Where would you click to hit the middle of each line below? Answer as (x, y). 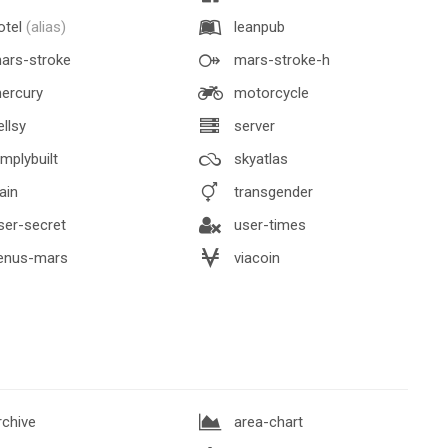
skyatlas (259, 158)
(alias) (46, 26)
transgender (271, 191)
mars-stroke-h (280, 59)
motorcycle (269, 92)
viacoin (255, 257)
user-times (268, 224)
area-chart (266, 421)
